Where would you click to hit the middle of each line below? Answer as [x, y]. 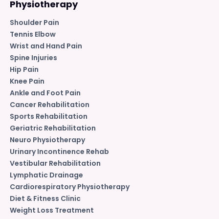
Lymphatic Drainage [46, 175]
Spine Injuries [33, 57]
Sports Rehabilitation [49, 116]
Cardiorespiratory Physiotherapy [70, 186]
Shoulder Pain [34, 22]
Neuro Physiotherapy [47, 140]
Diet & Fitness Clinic [45, 198]
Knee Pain [27, 81]
